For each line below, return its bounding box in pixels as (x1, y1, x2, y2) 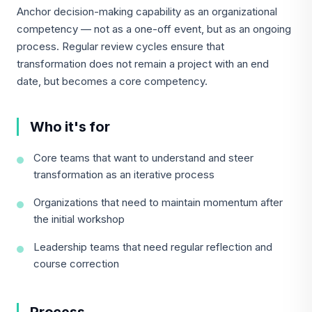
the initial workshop (33, 212, 125, 226)
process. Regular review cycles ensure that (17, 40, 224, 53)
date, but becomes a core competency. (17, 75, 208, 88)
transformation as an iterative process (33, 168, 214, 181)
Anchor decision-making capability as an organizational (17, 5, 277, 18)
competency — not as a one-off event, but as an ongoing (17, 22, 291, 36)
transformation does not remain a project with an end (17, 57, 269, 70)
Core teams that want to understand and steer (33, 151, 253, 164)
